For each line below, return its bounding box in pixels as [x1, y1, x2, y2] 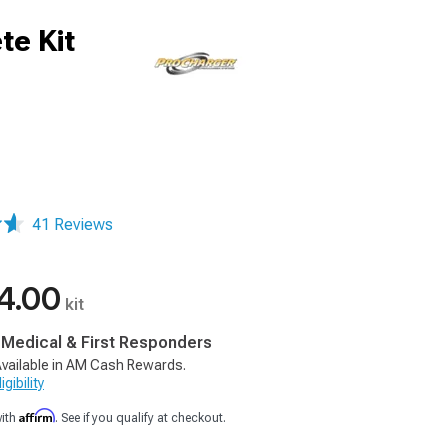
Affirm [19, 408, 55, 423]
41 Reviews [32, 215, 113, 234]
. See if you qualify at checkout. [55, 411, 226, 425]
